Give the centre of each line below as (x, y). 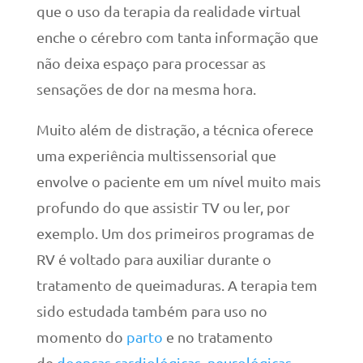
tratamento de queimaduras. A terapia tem (177, 285)
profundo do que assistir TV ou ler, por (163, 207)
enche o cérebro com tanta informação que (177, 37)
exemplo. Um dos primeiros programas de (175, 233)
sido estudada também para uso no (152, 311)
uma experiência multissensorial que (156, 156)
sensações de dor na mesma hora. (146, 89)
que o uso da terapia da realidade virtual (168, 11)
